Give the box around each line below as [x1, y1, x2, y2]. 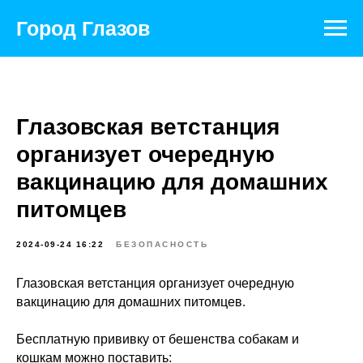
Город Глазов [16, 17, 150, 40]
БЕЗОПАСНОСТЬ [116, 240, 208, 249]
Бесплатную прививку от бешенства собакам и [16, 332, 299, 346]
